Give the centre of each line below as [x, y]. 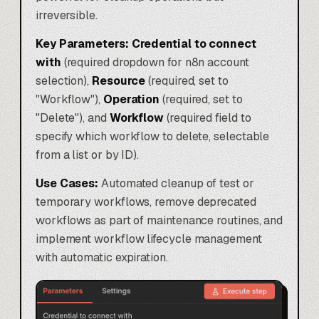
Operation [131, 99]
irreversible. [67, 15]
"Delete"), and [73, 117]
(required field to [208, 117]
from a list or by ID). [88, 155]
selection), [64, 80]
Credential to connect [194, 43]
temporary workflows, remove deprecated [146, 202]
